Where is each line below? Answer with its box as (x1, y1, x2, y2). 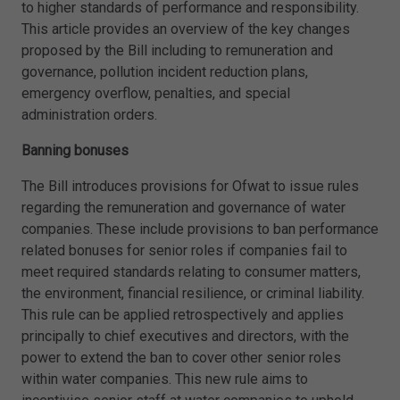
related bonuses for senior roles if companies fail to (21, 242, 347, 260)
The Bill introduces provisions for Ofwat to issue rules (21, 178, 359, 196)
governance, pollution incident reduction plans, (21, 63, 308, 81)
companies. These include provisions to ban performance (21, 221, 379, 238)
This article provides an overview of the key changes (21, 21, 350, 38)
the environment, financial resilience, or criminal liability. (21, 285, 364, 303)
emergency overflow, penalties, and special (21, 85, 290, 103)
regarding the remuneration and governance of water (21, 199, 346, 217)
